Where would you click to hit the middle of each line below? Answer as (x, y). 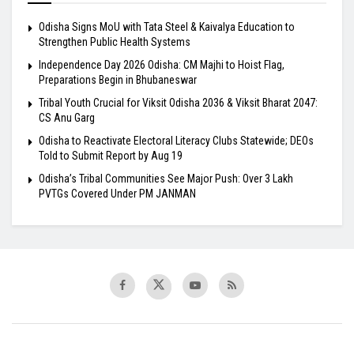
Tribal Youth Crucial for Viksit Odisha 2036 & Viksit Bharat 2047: (178, 102)
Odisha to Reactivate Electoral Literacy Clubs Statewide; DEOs (176, 140)
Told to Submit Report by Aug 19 (111, 155)
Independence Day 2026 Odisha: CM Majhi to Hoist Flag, (162, 64)
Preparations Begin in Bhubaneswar (118, 79)
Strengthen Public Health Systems (115, 41)
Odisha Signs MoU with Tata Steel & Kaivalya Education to (167, 26)
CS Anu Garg (67, 117)
